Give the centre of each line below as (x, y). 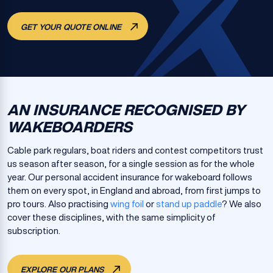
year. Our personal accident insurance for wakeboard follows (130, 177)
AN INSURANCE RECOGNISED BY (126, 110)
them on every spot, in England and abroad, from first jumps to (134, 190)
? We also (242, 204)
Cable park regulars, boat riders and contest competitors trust (135, 150)
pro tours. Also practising (59, 204)
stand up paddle (189, 204)
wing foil (127, 204)
